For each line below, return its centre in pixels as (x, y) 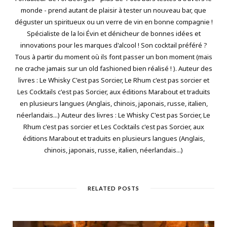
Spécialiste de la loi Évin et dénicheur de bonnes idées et (113, 34)
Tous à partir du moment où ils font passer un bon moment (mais (113, 57)
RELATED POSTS (113, 188)
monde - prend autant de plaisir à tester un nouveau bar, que (113, 10)
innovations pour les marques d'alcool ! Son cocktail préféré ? (113, 45)
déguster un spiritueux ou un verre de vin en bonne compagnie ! (113, 22)
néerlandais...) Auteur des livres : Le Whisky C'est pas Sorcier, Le (113, 115)
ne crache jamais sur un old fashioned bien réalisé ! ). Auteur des (113, 69)
